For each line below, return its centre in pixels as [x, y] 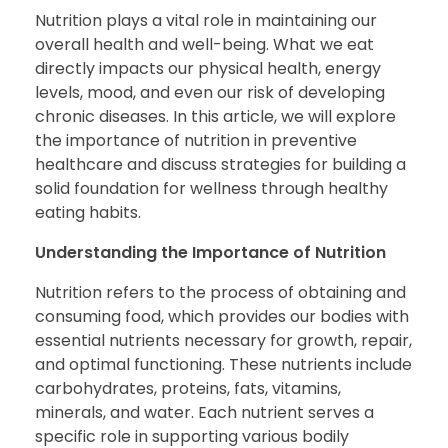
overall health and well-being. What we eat [204, 44]
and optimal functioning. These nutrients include [223, 364]
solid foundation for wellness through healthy [211, 188]
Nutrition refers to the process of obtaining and [220, 292]
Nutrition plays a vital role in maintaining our [206, 20]
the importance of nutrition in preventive [196, 140]
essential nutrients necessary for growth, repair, [223, 340]
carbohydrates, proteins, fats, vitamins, [188, 388]
